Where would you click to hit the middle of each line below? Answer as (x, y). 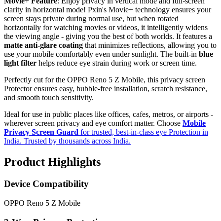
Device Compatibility (46, 184)
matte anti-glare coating (43, 45)
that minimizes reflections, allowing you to (150, 45)
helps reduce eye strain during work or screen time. (117, 63)
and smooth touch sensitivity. (49, 98)
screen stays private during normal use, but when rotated (91, 19)
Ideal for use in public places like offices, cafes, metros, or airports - (109, 114)
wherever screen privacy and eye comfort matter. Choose (93, 123)
